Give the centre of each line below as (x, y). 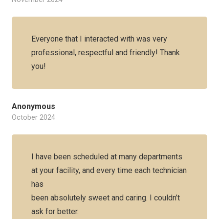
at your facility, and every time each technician (109, 170)
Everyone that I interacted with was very (99, 39)
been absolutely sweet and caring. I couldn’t (106, 198)
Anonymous (33, 106)
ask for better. (55, 211)
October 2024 (33, 118)
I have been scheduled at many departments (107, 157)
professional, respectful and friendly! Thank (106, 53)
